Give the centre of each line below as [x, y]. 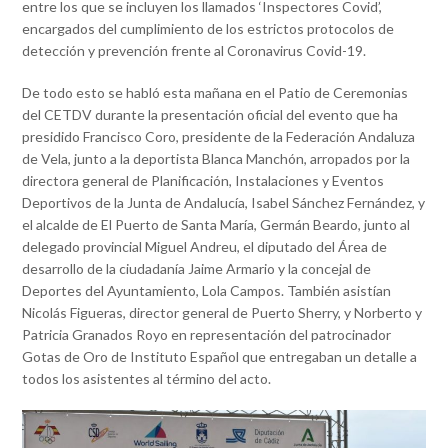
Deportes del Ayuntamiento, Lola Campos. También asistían [207, 290]
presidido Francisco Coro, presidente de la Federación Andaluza [219, 136]
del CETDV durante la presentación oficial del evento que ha [210, 114]
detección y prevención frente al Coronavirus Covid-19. [194, 50]
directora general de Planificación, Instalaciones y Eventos [203, 180]
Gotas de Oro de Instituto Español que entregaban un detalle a [220, 356]
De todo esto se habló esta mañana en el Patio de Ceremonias [215, 92]
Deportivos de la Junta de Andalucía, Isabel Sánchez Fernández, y [224, 202]
